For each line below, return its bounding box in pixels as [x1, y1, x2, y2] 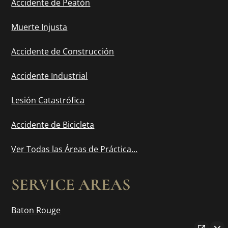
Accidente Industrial [11, 70, 88, 82]
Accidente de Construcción [11, 46, 115, 58]
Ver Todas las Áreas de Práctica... [11, 144, 138, 155]
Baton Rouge [11, 205, 61, 216]
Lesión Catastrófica [11, 95, 85, 106]
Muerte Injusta [11, 21, 68, 33]
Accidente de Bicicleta [11, 119, 95, 131]
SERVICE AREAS [11, 175, 131, 195]
